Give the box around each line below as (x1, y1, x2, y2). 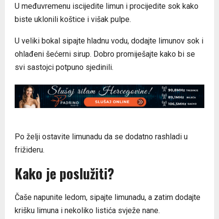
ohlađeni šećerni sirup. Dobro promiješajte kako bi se (15, 49, 195, 59)
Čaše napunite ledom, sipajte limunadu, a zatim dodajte (15, 193, 200, 202)
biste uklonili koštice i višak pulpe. (15, 14, 131, 24)
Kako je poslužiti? (15, 163, 114, 183)
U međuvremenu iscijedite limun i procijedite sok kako (15, 1, 198, 11)
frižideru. (15, 145, 44, 154)
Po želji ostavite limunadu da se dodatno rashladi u (15, 132, 188, 141)
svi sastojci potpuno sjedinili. (15, 62, 113, 72)
